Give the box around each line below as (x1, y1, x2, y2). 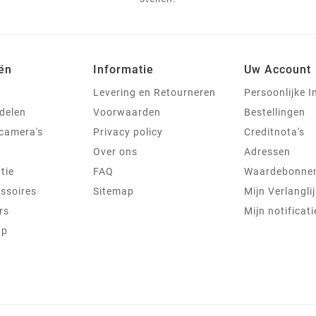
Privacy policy (93, 126, 163, 138)
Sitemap (93, 186, 134, 197)
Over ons (93, 146, 138, 158)
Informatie (93, 63, 154, 77)
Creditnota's (244, 126, 305, 138)
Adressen (244, 146, 291, 158)
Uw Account (244, 63, 311, 77)
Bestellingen (244, 107, 305, 119)
